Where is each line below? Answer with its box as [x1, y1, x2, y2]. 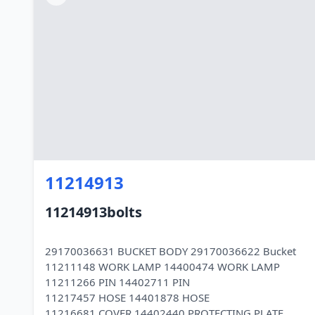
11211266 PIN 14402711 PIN [45, 275, 190, 289]
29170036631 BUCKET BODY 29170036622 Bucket [45, 244, 296, 258]
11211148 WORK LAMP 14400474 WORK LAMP [45, 259, 280, 274]
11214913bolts [45, 202, 142, 221]
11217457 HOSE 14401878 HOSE [45, 290, 210, 304]
